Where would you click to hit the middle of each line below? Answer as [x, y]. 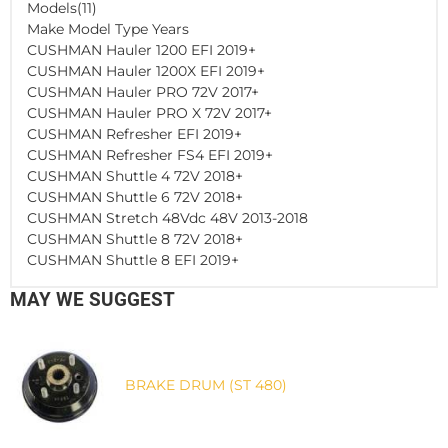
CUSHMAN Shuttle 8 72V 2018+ [135, 238]
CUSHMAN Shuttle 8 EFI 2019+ [133, 259]
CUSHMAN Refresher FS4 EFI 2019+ [150, 154]
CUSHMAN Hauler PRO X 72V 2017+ [149, 112]
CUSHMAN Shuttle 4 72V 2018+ [135, 175]
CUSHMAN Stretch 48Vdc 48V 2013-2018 [167, 217]
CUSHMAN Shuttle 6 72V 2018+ [135, 196]
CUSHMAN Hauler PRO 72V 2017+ [143, 91]
